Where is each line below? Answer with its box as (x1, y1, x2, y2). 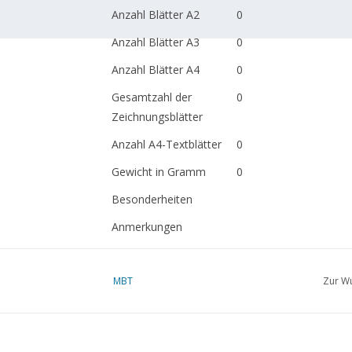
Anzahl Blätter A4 (111, 62, 200, 77)
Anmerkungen (111, 219, 182, 234)
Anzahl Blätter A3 (111, 35, 200, 49)
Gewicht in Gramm (111, 164, 206, 179)
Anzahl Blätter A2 (111, 7, 200, 22)
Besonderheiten (111, 192, 192, 207)
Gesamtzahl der (111, 90, 192, 104)
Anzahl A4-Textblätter (111, 137, 222, 152)
